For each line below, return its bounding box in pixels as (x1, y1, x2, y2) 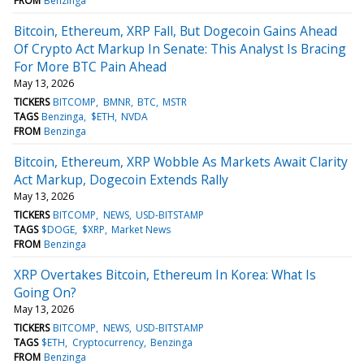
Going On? (14, 283, 76, 301)
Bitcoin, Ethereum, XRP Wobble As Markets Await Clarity (14, 152, 348, 171)
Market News (110, 222, 171, 236)
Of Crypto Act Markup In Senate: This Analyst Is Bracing (14, 39, 346, 58)
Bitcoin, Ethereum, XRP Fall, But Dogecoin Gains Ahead (14, 21, 337, 40)
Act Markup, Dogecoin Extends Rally (14, 170, 228, 188)
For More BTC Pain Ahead (14, 57, 167, 76)
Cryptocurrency (71, 335, 144, 349)
